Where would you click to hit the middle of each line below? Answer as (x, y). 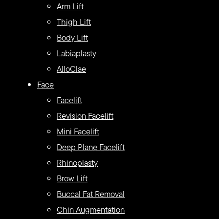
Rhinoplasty (77, 163)
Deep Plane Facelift (91, 147)
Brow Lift (72, 178)
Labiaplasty (77, 53)
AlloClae (71, 69)
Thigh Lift (74, 22)
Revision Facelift (85, 116)
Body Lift (72, 38)
